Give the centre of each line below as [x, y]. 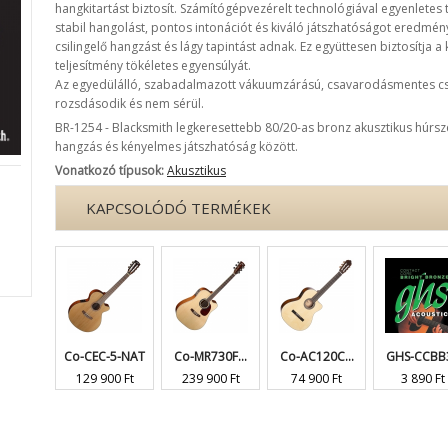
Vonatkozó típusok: [111, 170]
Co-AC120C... [316, 356]
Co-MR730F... [210, 356]
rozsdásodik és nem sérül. [129, 103]
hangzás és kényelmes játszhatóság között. [176, 146]
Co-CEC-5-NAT [104, 356]
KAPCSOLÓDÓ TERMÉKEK [178, 208]
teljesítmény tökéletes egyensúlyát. [153, 65]
